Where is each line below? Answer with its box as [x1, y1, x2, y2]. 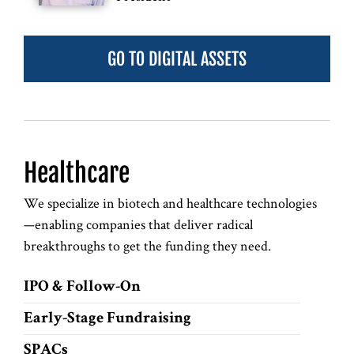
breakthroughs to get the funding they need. [24, 235, 271, 254]
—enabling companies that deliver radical [24, 214, 253, 233]
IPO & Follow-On [24, 279, 141, 296]
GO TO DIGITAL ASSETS [107, 47, 247, 70]
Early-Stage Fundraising [24, 311, 191, 327]
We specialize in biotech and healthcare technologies [24, 193, 317, 212]
